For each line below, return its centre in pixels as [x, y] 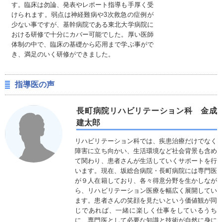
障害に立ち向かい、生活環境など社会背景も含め [146, 151]
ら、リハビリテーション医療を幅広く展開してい [146, 191]
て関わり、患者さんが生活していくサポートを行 [146, 161]
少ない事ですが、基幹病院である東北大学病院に [83, 25]
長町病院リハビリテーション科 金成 [147, 111]
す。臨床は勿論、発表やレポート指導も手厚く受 [83, 5]
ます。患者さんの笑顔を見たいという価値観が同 [146, 201]
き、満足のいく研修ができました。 [63, 55]
